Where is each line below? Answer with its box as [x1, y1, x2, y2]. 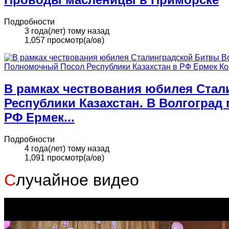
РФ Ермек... [4, 110, 75, 124]
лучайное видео [16, 170, 139, 189]
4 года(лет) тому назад [25, 144, 109, 153]
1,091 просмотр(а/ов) [25, 153, 104, 162]
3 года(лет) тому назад [25, 26, 109, 35]
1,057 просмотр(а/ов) [25, 35, 104, 44]
